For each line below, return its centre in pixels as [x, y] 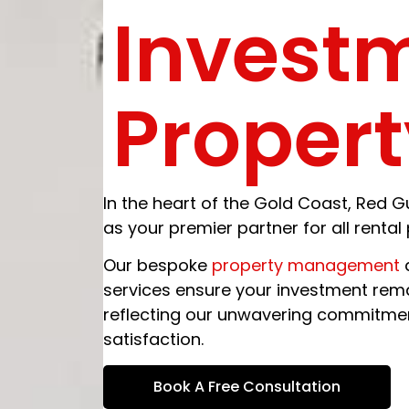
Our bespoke [157, 266]
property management [305, 266]
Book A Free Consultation [246, 386]
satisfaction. [153, 340]
